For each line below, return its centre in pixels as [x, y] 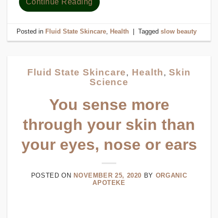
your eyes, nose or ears [109, 145]
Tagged [150, 32]
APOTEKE [109, 183]
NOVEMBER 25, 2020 [108, 175]
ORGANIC [171, 175]
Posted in [31, 32]
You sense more [109, 105]
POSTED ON [52, 175]
